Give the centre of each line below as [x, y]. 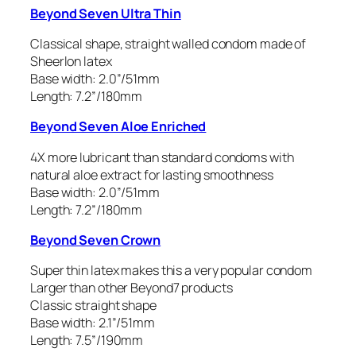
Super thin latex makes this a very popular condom [172, 271]
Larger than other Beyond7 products [132, 288]
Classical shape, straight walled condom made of [168, 44]
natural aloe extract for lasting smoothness [152, 174]
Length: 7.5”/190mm [87, 341]
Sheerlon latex [71, 62]
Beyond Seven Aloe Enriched [118, 127]
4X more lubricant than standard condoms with [162, 157]
